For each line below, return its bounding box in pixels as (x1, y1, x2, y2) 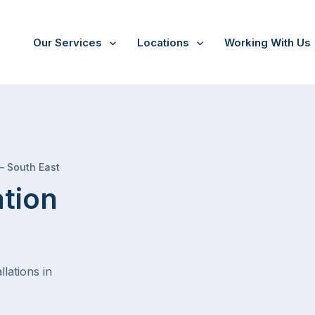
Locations (137, 36, 189, 49)
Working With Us (224, 36, 311, 49)
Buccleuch (69, 158, 78, 171)
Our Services (33, 36, 102, 49)
